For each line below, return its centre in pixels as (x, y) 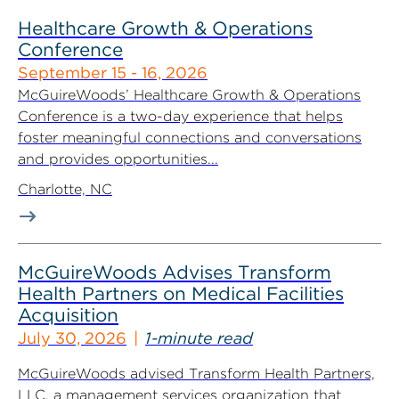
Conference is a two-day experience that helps (180, 116)
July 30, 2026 (72, 338)
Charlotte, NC (65, 189)
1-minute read (199, 338)
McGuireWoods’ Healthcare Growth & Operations (189, 95)
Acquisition (68, 315)
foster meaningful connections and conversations (190, 138)
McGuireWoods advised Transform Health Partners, (196, 374)
